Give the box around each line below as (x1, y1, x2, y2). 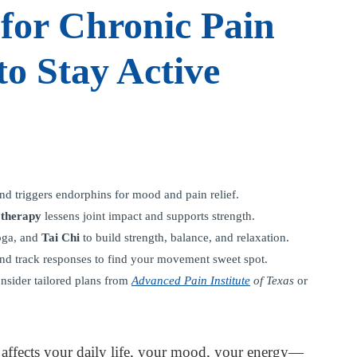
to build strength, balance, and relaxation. (80, 231, 289, 244)
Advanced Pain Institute (131, 274, 250, 287)
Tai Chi (41, 231, 80, 244)
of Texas (250, 274, 294, 287)
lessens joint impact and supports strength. (41, 210, 255, 222)
